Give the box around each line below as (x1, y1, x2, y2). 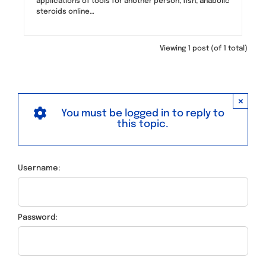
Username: (18, 164, 61, 172)
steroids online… (36, 8, 94, 15)
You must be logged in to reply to (61, 108, 224, 119)
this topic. (117, 119, 169, 129)
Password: (18, 213, 58, 221)
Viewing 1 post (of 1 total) (160, 45, 248, 52)
